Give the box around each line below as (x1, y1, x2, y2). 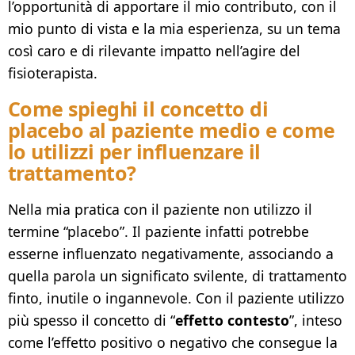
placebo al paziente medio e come (8, 116, 335, 143)
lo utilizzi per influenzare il (8, 138, 261, 165)
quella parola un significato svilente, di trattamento (8, 265, 347, 285)
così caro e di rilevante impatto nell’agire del (8, 41, 300, 61)
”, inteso (289, 310, 342, 330)
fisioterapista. (8, 63, 97, 83)
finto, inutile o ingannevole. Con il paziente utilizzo (8, 288, 345, 307)
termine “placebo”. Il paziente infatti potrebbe (8, 221, 309, 241)
